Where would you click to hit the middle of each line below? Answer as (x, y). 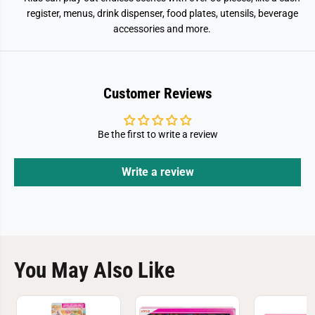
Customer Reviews (157, 94)
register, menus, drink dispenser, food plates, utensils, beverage (162, 13)
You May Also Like (95, 270)
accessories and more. (162, 29)
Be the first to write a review (157, 134)
